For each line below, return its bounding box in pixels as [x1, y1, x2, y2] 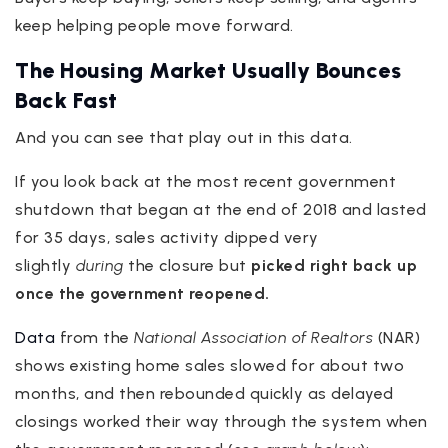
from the [55, 327, 134, 347]
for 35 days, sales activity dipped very [15, 227, 319, 247]
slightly [15, 255, 76, 275]
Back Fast [15, 86, 118, 114]
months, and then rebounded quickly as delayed [15, 383, 394, 403]
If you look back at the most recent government [15, 171, 396, 191]
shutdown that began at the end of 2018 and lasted [15, 199, 427, 219]
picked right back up [251, 255, 417, 275]
